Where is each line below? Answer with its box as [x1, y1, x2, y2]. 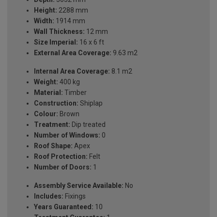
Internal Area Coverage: [34, 67, 110, 76]
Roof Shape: [34, 142, 73, 150]
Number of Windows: [34, 131, 100, 139]
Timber [63, 89, 87, 97]
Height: [34, 6, 57, 15]
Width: [34, 17, 54, 25]
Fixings [63, 192, 86, 201]
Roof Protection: [34, 153, 88, 161]
